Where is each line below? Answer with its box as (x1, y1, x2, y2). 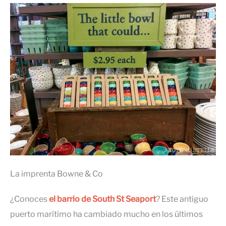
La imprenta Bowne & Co (10, 169, 103, 179)
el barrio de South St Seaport (49, 194, 156, 204)
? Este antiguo (156, 194, 208, 204)
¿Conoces (10, 194, 49, 204)
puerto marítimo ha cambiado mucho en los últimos (10, 209, 203, 219)
